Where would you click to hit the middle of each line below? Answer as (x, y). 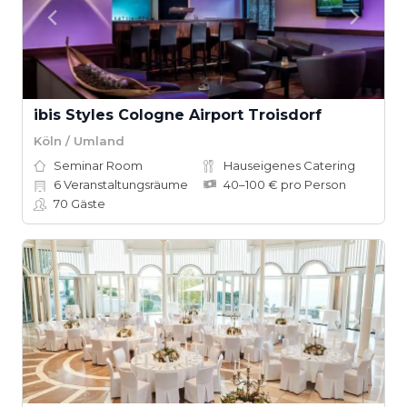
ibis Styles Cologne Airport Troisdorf (178, 115)
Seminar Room (98, 165)
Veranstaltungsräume (124, 184)
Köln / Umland (79, 140)
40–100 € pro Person (285, 184)
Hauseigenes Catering (289, 165)
